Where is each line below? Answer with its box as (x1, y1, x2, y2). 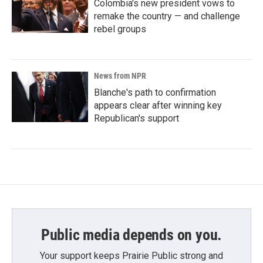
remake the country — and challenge (94, 10, 240, 22)
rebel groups (94, 23, 146, 35)
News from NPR (94, 70, 146, 80)
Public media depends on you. (41, 225, 222, 244)
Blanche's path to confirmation (94, 86, 216, 98)
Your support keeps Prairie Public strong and (40, 249, 223, 261)
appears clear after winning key (94, 99, 222, 111)
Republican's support (94, 112, 179, 124)
